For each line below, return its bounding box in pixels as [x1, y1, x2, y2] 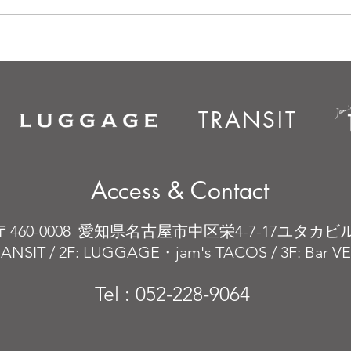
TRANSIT [198, 105, 298, 134]
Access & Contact [91, 174, 269, 206]
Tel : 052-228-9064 [95, 281, 255, 306]
